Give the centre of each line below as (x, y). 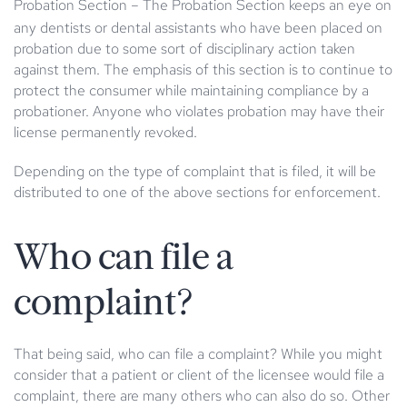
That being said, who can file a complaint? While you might (198, 353)
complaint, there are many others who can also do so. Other (202, 395)
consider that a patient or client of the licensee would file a (199, 374)
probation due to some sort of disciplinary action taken (184, 48)
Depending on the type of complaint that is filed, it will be (195, 171)
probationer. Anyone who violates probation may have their (199, 111)
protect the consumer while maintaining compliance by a (191, 90)
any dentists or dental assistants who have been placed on (198, 27)
